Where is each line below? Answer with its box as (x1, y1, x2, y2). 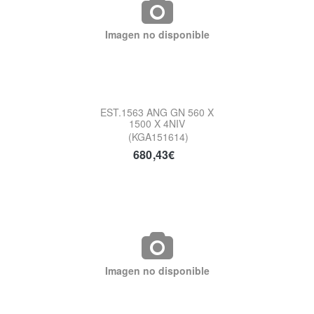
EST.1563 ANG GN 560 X (100, 105, 214, 120)
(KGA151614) (128, 130, 189, 144)
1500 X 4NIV (129, 116, 185, 131)
